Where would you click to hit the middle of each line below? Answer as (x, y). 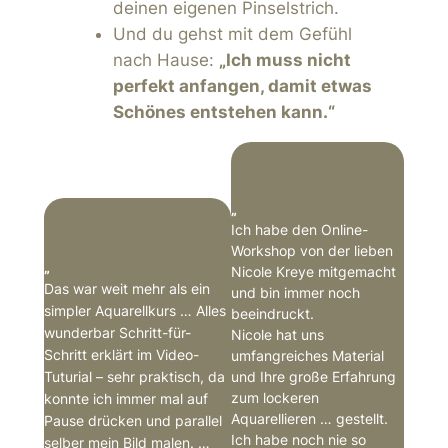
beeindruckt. (273, 314)
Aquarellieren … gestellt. (310, 419)
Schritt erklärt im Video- (121, 354)
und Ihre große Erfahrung (314, 377)
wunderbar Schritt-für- (117, 332)
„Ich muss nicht (284, 60)
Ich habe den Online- (300, 230)
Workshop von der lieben (312, 251)
